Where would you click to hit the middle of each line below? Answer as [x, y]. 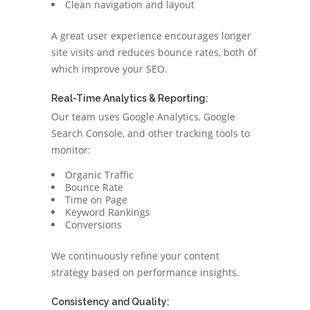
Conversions [93, 225]
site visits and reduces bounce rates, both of [154, 52]
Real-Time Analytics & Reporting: [130, 98]
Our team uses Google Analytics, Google [143, 117]
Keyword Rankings [108, 212]
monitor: [71, 150]
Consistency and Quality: [110, 302]
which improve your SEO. [109, 69]
